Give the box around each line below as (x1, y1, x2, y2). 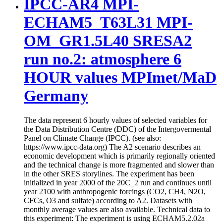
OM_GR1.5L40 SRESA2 (24, 32, 192, 50)
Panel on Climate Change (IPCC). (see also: (24, 133, 161, 142)
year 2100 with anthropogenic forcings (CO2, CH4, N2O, (24, 187, 206, 196)
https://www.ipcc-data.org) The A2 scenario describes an (24, 142, 201, 151)
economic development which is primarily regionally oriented (24, 151, 215, 160)
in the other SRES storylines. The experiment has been (24, 169, 194, 178)
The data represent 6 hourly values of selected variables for (24, 115, 207, 124)
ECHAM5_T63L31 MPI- (24, 13, 193, 32)
